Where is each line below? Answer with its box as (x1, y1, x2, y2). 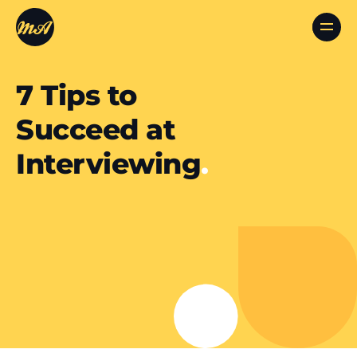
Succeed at (16, 112, 175, 147)
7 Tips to (16, 78, 137, 112)
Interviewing (16, 147, 201, 181)
